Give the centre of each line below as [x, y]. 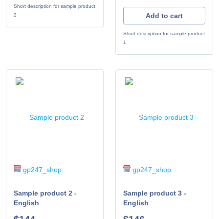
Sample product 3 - [155, 193]
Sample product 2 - [45, 193]
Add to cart [164, 15]
